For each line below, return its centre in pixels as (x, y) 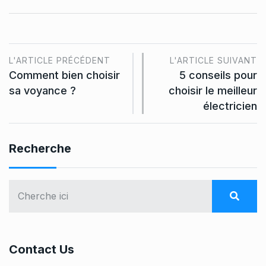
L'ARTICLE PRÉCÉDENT (60, 61)
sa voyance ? (42, 91)
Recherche (40, 149)
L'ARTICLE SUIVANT (213, 61)
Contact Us (42, 250)
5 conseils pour (218, 75)
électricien (230, 106)
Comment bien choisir (64, 75)
